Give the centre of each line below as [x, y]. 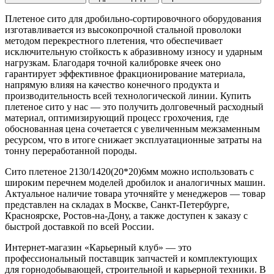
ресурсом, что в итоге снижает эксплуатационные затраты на [133, 139]
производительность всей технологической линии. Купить [128, 95]
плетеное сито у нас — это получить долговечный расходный [134, 106]
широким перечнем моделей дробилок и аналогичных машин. [135, 182]
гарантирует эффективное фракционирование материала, [125, 73]
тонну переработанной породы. [71, 150]
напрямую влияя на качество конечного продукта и [112, 84]
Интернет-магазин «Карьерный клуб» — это [98, 247]
